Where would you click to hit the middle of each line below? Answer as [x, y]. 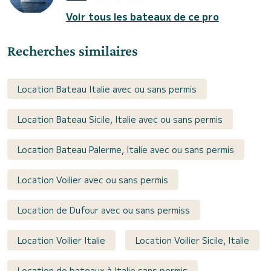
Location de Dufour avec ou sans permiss [104, 210]
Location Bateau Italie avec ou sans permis [107, 89]
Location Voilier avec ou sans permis [93, 180]
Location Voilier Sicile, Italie [192, 240]
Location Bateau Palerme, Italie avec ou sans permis [126, 150]
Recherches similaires [73, 51]
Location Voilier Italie [61, 240]
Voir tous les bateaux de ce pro [142, 17]
